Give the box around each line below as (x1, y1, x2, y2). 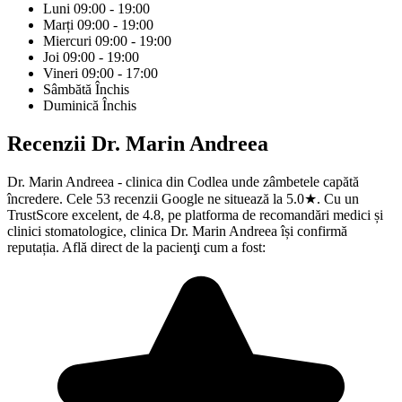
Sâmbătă (43, 82, 92, 98)
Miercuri (43, 33, 92, 49)
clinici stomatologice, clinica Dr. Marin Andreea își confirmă (7, 223, 347, 240)
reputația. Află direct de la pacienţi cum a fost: (7, 240, 266, 256)
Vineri (43, 66, 78, 82)
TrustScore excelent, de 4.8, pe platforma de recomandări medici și (7, 207, 383, 223)
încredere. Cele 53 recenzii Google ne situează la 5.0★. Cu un (7, 191, 359, 207)
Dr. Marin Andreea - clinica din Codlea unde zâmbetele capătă (7, 174, 359, 190)
